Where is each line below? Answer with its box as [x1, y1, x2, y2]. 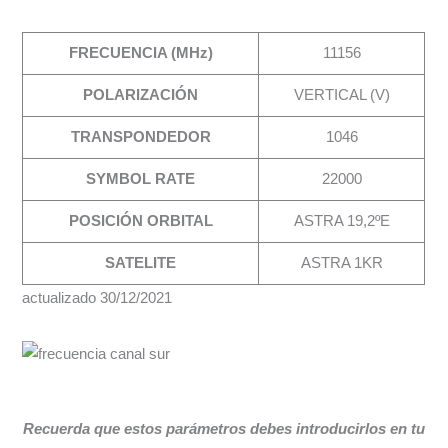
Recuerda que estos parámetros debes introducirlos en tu [23, 421, 425, 438]
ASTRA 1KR [300, 254, 383, 271]
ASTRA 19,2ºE [293, 212, 390, 229]
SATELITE [105, 254, 177, 271]
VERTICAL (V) [293, 86, 390, 103]
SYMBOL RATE [86, 170, 196, 187]
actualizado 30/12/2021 [22, 289, 173, 306]
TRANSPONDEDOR [70, 128, 211, 145]
